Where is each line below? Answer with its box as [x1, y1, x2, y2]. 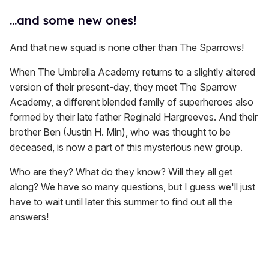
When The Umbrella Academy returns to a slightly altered [10, 66, 255, 79]
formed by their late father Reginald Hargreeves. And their [10, 111, 258, 124]
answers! [10, 211, 49, 223]
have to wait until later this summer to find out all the [10, 196, 232, 208]
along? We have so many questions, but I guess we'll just [10, 181, 255, 193]
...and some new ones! [10, 13, 136, 28]
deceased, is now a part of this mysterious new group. [10, 141, 243, 154]
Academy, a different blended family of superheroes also [10, 96, 253, 109]
